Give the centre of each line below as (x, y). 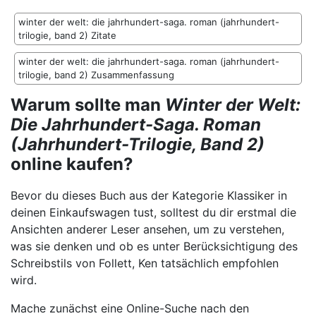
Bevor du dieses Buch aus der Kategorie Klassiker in (149, 196)
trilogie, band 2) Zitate (67, 36)
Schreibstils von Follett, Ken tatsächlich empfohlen (145, 263)
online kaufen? (72, 164)
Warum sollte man (88, 105)
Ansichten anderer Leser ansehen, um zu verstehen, (147, 230)
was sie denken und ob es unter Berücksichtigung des (154, 247)
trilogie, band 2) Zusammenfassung (96, 75)
